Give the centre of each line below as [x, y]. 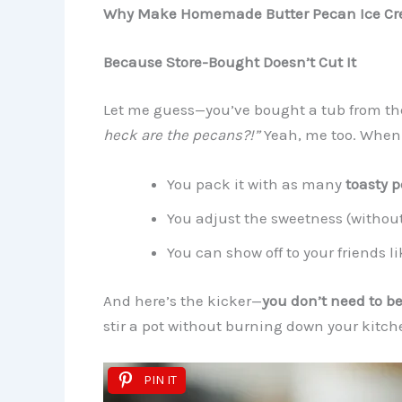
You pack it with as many [256, 184]
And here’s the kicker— [182, 300]
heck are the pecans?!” [181, 135]
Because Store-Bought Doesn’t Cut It [229, 61]
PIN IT [160, 380]
